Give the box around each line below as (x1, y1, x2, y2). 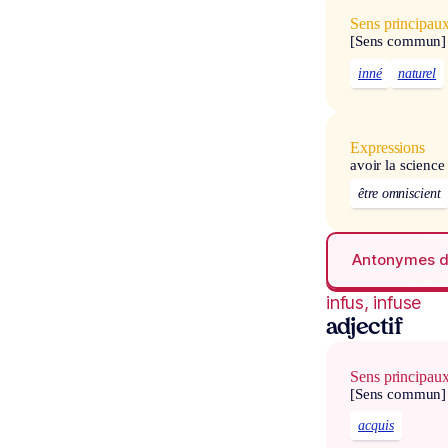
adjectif (326, 317, 403, 339)
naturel (397, 65, 437, 81)
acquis (358, 418, 394, 434)
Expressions (350, 138, 426, 156)
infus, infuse (326, 291, 422, 313)
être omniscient (358, 185, 441, 201)
